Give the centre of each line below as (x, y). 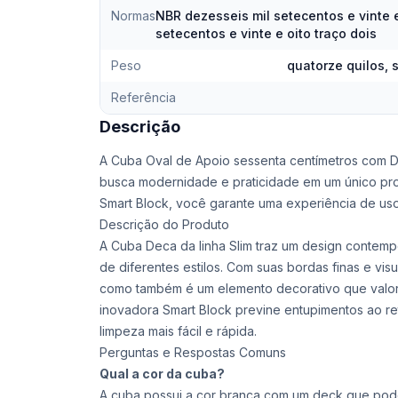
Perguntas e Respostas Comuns (193, 352)
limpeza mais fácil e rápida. (178, 331)
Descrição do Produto (164, 224)
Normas (133, 16)
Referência (143, 97)
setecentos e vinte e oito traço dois (266, 33)
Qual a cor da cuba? (162, 374)
